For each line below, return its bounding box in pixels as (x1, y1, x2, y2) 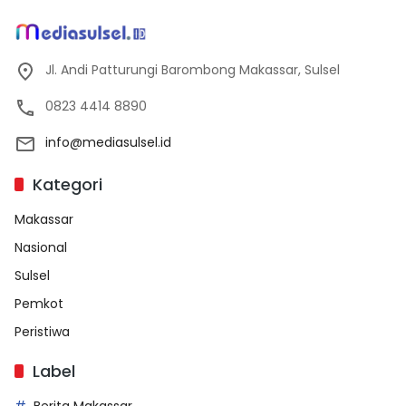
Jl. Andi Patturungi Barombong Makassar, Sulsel (45, 60, 340, 79)
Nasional (14, 237, 67, 256)
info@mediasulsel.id (45, 132, 171, 151)
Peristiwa (14, 322, 70, 341)
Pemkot (14, 294, 63, 313)
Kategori (33, 172, 102, 196)
